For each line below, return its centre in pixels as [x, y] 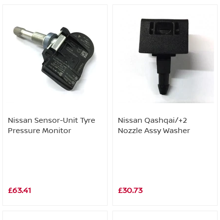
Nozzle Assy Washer [154, 131]
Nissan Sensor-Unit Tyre [52, 120]
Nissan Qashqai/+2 [152, 120]
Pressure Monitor [40, 131]
